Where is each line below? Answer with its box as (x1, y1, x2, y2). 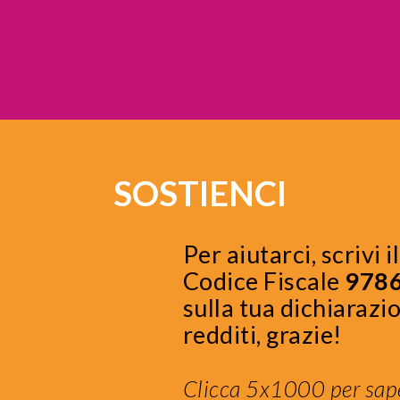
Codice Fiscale (182, 265, 340, 296)
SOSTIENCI (113, 171, 287, 213)
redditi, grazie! (182, 319, 342, 349)
